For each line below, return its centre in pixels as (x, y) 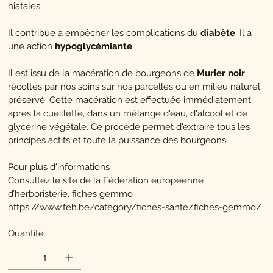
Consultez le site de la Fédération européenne (106, 181)
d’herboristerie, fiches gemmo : (73, 194)
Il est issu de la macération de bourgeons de (103, 73)
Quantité (26, 234)
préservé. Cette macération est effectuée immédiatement (130, 100)
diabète (218, 33)
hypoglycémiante (94, 47)
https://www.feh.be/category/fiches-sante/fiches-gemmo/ (135, 207)
